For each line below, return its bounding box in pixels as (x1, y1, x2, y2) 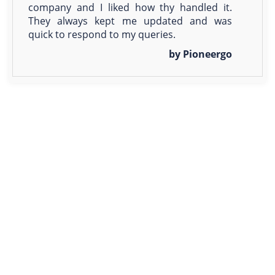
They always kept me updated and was (28, 14, 233, 28)
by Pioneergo (169, 47, 233, 61)
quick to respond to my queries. (28, 28, 176, 42)
